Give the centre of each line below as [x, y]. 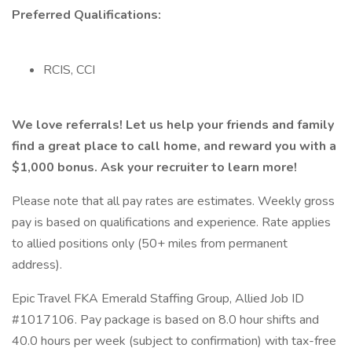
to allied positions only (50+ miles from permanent [150, 244]
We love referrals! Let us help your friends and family [173, 125]
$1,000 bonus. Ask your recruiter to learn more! [154, 167]
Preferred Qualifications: [86, 15]
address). [37, 265]
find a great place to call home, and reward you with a [174, 146]
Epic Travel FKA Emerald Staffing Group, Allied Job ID [158, 299]
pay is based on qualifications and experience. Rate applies [171, 222]
